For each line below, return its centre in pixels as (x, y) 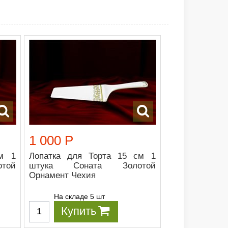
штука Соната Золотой (92, 165)
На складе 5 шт (80, 196)
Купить (79, 211)
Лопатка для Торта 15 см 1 (92, 156)
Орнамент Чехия (63, 175)
